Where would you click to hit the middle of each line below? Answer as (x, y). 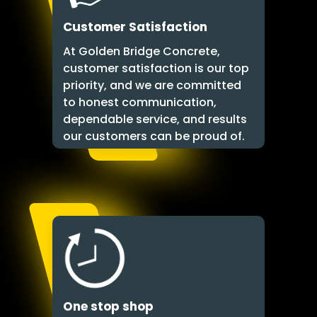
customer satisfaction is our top (156, 68)
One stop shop (108, 306)
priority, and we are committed (152, 85)
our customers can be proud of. (154, 136)
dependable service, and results (155, 119)
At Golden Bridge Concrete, (142, 51)
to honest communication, (140, 102)
